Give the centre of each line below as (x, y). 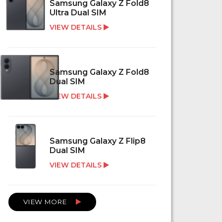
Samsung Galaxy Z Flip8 (98, 141)
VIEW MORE (46, 202)
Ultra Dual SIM (78, 13)
